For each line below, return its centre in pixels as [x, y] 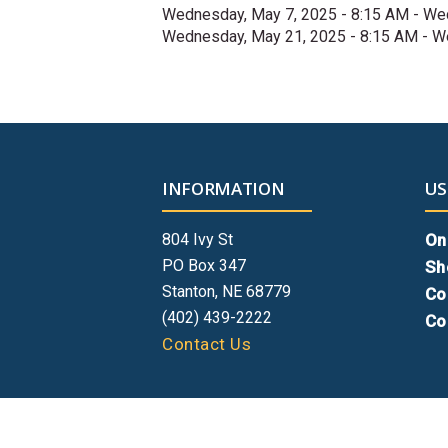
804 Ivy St [197, 239]
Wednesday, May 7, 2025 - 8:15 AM [285, 14]
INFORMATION [223, 188]
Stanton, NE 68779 [226, 291]
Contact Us [206, 344]
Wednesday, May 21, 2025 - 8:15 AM [290, 36]
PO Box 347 [204, 265]
